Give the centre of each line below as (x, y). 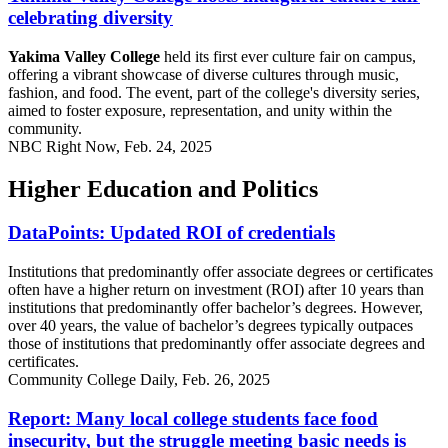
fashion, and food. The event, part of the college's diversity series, (214, 92)
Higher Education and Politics (163, 188)
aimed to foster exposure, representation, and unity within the (200, 110)
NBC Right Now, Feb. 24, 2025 (110, 146)
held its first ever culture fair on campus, (288, 56)
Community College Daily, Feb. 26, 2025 (139, 380)
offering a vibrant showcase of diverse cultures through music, (203, 74)
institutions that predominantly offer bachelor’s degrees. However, (215, 308)
